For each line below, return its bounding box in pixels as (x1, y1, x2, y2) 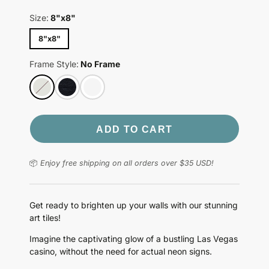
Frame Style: (29, 58, 79, 69)
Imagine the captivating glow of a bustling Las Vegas (29, 234, 238, 244)
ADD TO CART (96, 123, 173, 134)
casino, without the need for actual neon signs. (29, 246, 212, 257)
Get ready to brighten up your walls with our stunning (29, 200, 238, 211)
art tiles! (29, 213, 61, 223)
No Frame (80, 58, 120, 69)
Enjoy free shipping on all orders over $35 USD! (40, 159, 214, 168)
